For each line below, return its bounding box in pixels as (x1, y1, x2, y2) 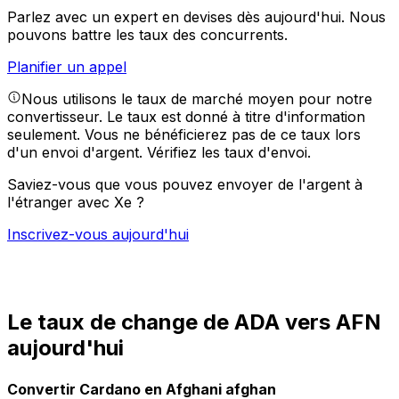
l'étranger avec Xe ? (7, 193, 144, 212)
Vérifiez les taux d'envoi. (147, 143, 311, 162)
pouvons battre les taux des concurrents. (7, 26, 288, 45)
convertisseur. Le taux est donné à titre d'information (7, 108, 365, 126)
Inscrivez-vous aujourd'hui (7, 225, 189, 244)
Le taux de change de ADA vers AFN (7, 309, 381, 336)
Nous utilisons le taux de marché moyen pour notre (21, 90, 372, 109)
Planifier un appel (7, 58, 126, 77)
